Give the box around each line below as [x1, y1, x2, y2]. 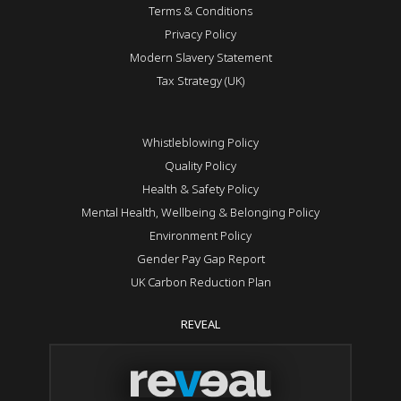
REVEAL [181, 316, 220, 333]
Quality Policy [165, 158, 236, 175]
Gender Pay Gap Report [136, 251, 265, 268]
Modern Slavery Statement [129, 49, 272, 66]
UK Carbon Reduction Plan [130, 274, 271, 291]
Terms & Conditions [149, 3, 252, 20]
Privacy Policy [165, 26, 236, 43]
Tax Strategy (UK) [157, 73, 244, 90]
